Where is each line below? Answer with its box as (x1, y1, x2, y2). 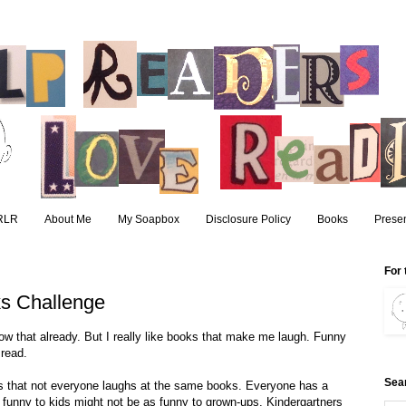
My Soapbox (117, 213, 179, 227)
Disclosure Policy (205, 213, 291, 227)
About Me (43, 213, 92, 227)
